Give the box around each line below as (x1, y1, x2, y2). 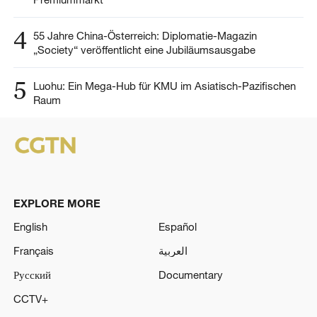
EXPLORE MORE (13, 196, 100, 209)
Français (13, 244, 54, 258)
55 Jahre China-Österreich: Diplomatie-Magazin (33, 29, 257, 42)
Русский (13, 268, 51, 282)
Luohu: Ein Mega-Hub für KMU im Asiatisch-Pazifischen (33, 79, 296, 92)
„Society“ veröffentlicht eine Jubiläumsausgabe (33, 43, 255, 56)
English (13, 220, 47, 234)
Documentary (158, 268, 223, 282)
